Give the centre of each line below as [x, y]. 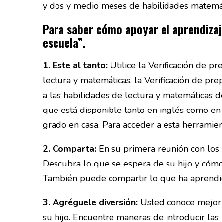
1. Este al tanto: [75, 66]
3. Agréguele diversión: [90, 202]
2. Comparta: [69, 149]
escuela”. [64, 43]
